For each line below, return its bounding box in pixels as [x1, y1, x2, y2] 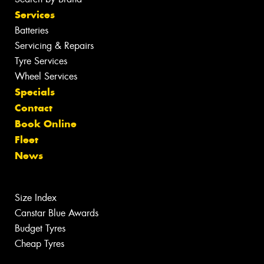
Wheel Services [15, 70, 77, 83]
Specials [15, 85, 55, 99]
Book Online [15, 117, 77, 131]
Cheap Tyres [15, 237, 64, 250]
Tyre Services [15, 55, 67, 68]
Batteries [15, 24, 48, 37]
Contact [15, 101, 52, 115]
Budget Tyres [15, 222, 65, 235]
